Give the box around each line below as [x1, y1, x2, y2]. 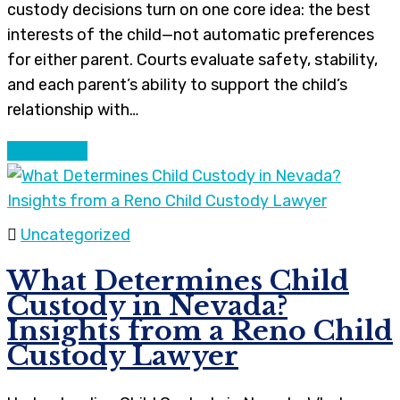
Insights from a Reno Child [7, 314, 393, 348]
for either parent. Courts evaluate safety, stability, [7, 49, 378, 70]
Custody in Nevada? [7, 289, 287, 323]
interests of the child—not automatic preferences [7, 24, 374, 45]
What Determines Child [7, 264, 349, 298]
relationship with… [7, 99, 138, 120]
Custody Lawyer [7, 339, 238, 373]
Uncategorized [21, 224, 130, 245]
